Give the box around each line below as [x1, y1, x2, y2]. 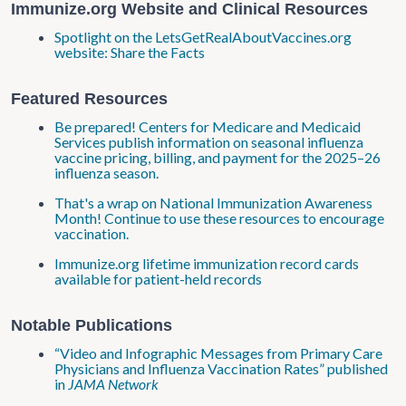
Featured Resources [11, 90, 168, 108]
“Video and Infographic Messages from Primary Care [54, 344, 382, 362]
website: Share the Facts [54, 43, 205, 61]
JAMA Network [65, 375, 159, 392]
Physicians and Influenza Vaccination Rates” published [54, 360, 388, 377]
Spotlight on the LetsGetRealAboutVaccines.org [54, 28, 352, 45]
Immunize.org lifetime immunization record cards [54, 255, 359, 272]
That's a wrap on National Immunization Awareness [54, 194, 372, 211]
